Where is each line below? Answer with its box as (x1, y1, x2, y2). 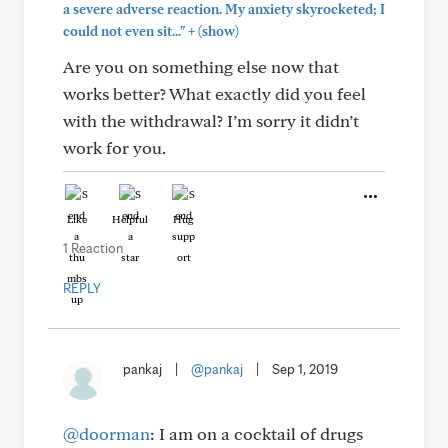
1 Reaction (63, 240, 123, 256)
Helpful (112, 212, 148, 226)
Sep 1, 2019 (272, 361, 338, 377)
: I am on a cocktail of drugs (150, 423, 363, 444)
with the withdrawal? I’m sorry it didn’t (63, 110, 359, 131)
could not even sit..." (63, 23, 185, 39)
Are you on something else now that (63, 56, 339, 77)
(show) (195, 23, 239, 39)
